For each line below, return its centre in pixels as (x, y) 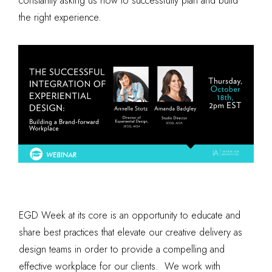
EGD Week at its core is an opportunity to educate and (130, 216)
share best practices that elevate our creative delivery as (131, 233)
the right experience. (60, 17)
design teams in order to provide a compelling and (122, 250)
